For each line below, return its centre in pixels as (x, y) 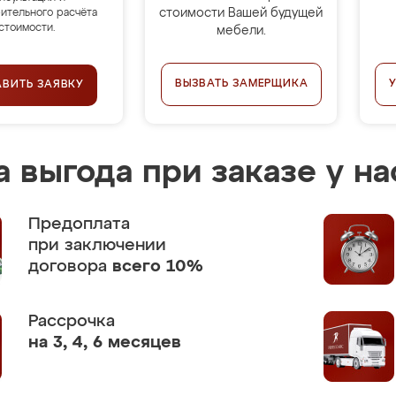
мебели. (241, 31)
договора (70, 267)
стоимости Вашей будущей (241, 13)
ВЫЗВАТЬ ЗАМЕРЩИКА (241, 84)
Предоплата (79, 224)
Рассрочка (72, 321)
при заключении (97, 245)
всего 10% (158, 267)
